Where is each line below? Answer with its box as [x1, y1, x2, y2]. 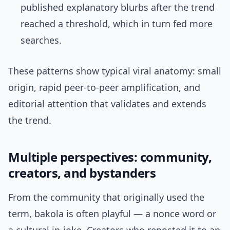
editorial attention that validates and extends [8, 98, 206, 110]
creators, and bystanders [8, 164, 156, 182]
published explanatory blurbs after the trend [21, 1, 215, 14]
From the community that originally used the [8, 191, 204, 204]
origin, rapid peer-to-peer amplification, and [8, 81, 200, 94]
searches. [21, 34, 62, 47]
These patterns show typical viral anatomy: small [8, 65, 221, 78]
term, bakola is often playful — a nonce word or [8, 207, 216, 220]
